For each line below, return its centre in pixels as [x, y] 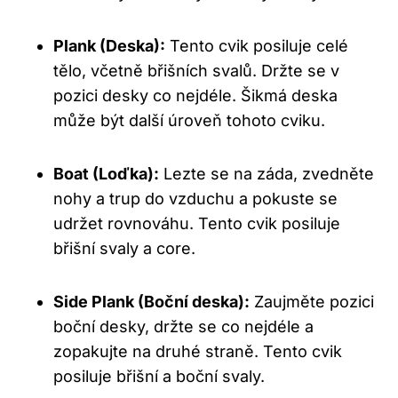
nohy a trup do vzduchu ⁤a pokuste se [195, 199]
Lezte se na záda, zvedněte [267, 174]
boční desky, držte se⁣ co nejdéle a [183, 327]
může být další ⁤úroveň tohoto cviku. [189, 121]
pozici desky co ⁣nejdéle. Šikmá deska [195, 96]
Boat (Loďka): [106, 174]
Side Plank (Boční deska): [151, 302]
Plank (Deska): [109, 46]
